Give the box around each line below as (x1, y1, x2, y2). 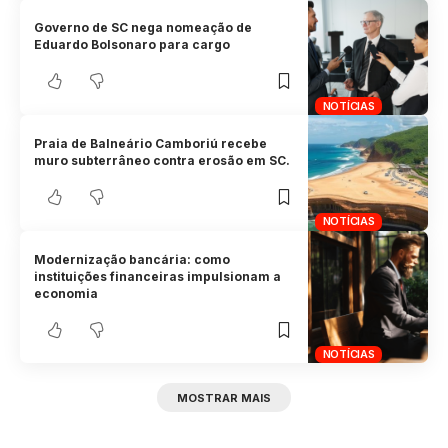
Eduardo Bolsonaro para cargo (34, 37, 231, 53)
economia (34, 286, 99, 301)
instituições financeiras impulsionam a (34, 269, 282, 284)
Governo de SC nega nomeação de (34, 20, 253, 36)
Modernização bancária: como (34, 252, 231, 267)
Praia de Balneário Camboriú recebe (34, 136, 268, 152)
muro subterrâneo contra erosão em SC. (34, 153, 291, 169)
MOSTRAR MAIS (177, 390, 271, 405)
